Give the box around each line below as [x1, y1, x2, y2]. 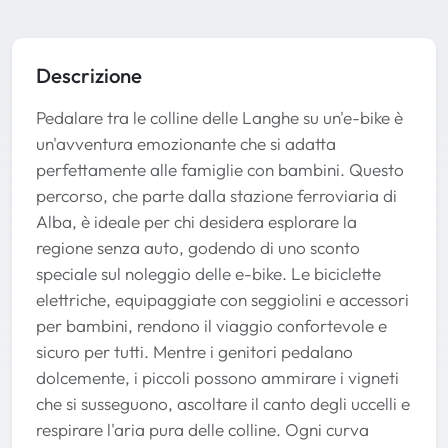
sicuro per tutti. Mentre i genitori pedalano [36, 340, 353, 362]
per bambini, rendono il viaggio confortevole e [36, 314, 387, 336]
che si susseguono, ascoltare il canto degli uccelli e [36, 392, 410, 414]
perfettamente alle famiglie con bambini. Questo [36, 158, 404, 180]
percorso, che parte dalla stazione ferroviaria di [36, 184, 397, 206]
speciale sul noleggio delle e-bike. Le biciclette [36, 262, 381, 284]
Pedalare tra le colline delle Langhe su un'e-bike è [36, 106, 403, 128]
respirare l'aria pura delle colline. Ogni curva [36, 418, 369, 440]
